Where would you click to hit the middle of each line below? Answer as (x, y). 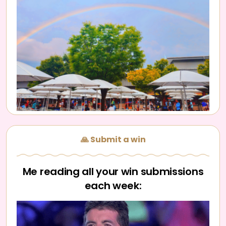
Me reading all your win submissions (113, 172)
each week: (113, 186)
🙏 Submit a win (113, 139)
